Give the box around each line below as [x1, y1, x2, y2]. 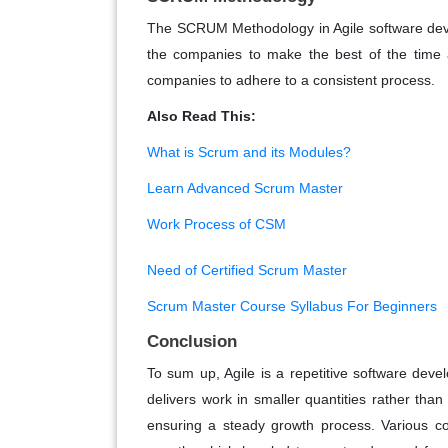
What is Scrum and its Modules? [147, 143, 351, 160]
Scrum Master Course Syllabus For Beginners [147, 297, 437, 314]
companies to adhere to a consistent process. [147, 71, 439, 88]
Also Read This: [147, 107, 256, 124]
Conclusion [147, 331, 237, 351]
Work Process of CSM [147, 215, 286, 232]
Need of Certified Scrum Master [147, 261, 347, 278]
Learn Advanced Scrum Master [147, 179, 343, 196]
